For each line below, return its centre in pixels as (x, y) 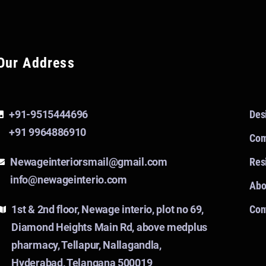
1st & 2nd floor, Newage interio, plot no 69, (108, 210)
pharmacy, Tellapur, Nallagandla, (86, 245)
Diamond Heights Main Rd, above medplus (109, 227)
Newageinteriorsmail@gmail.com (89, 162)
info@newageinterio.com (69, 180)
